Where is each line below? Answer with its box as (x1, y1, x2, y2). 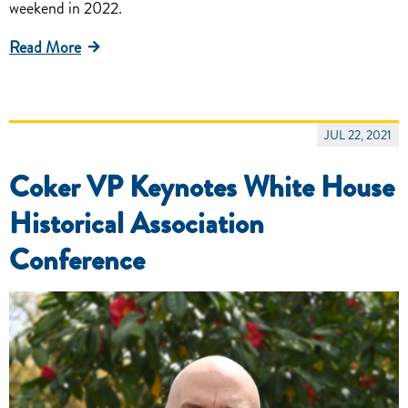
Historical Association (9, 201, 264, 244)
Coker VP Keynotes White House (9, 165, 394, 208)
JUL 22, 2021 (324, 125, 392, 144)
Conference (9, 238, 145, 280)
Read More (9, 35, 81, 59)
